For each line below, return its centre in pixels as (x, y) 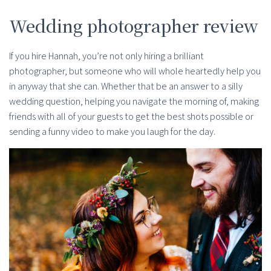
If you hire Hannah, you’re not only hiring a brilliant (106, 56)
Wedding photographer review (134, 25)
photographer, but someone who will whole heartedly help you (135, 71)
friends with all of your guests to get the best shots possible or (131, 116)
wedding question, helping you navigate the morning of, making (134, 101)
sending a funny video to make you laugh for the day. (112, 131)
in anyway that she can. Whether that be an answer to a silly (126, 86)
